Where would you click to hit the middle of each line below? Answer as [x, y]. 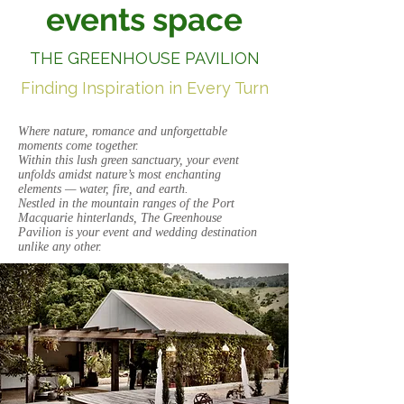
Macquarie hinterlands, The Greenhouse [120, 218]
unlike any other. [60, 247]
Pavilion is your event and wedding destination [138, 232]
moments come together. [78, 146]
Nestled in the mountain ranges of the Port [126, 203]
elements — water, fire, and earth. [103, 189]
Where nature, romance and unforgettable [123, 131]
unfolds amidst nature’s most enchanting [119, 174]
